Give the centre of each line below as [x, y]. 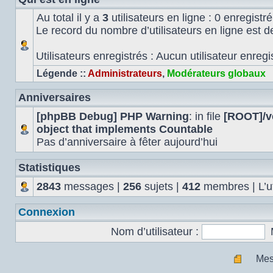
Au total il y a [69, 18]
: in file [206, 116]
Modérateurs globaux [216, 73]
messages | [92, 186]
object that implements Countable [125, 129]
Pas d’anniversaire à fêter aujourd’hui [127, 142]
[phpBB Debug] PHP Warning [113, 116]
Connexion [47, 212]
